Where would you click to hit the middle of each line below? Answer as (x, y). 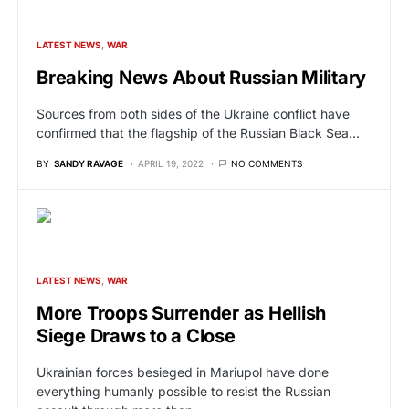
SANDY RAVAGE (89, 163)
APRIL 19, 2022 (171, 163)
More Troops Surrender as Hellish (181, 313)
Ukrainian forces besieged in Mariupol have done (183, 372)
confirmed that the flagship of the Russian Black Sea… (198, 133)
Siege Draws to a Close (136, 336)
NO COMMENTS (267, 163)
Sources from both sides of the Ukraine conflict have (193, 114)
